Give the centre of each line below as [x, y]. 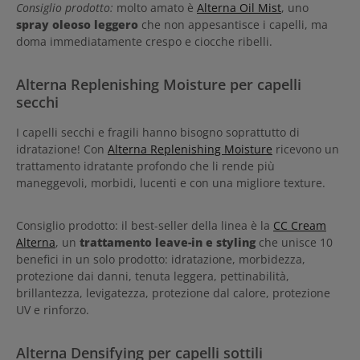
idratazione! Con [62, 149]
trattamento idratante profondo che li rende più [145, 166]
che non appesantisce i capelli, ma [235, 24]
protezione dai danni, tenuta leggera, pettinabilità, [153, 276]
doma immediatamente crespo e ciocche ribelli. [144, 41]
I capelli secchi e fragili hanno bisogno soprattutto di [158, 132]
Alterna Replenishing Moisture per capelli [159, 84]
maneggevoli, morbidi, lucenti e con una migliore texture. [171, 182]
